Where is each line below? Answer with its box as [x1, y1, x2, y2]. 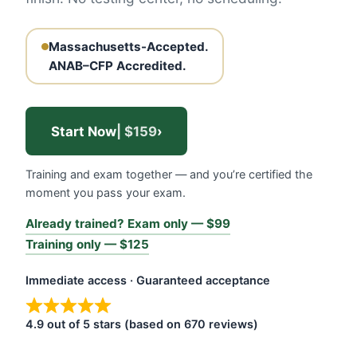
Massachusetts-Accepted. [48, 38, 209, 54]
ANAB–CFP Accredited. [48, 57, 186, 73]
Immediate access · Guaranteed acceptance [25, 273, 270, 287]
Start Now [50, 123, 116, 139]
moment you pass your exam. [25, 186, 186, 199]
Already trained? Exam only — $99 [25, 216, 230, 231]
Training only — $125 [25, 236, 149, 252]
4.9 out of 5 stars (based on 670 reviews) [25, 316, 258, 331]
